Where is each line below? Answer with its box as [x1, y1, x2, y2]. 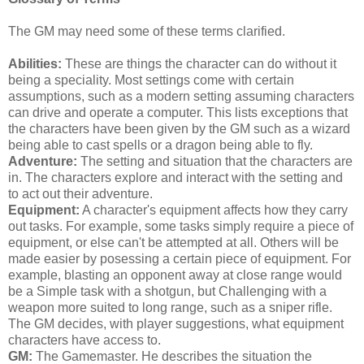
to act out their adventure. [8, 186, 153, 201]
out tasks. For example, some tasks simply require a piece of [8, 219, 353, 233]
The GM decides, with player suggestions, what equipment [8, 316, 344, 331]
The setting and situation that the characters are [80, 154, 353, 168]
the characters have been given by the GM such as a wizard [8, 121, 350, 136]
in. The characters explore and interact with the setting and [8, 170, 343, 184]
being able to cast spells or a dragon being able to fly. [8, 137, 313, 152]
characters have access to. [8, 332, 161, 347]
